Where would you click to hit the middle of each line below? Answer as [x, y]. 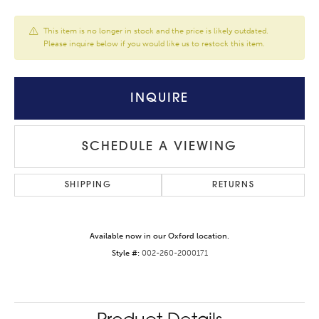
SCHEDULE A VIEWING [159, 147]
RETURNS [234, 185]
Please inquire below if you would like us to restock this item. [154, 44]
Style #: [125, 253]
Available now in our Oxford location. [159, 236]
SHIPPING [88, 185]
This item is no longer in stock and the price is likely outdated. [156, 31]
